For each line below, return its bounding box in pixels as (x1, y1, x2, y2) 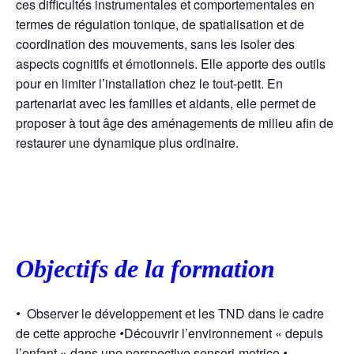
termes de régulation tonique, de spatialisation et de (16, 14, 304, 33)
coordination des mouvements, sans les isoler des (16, 34, 295, 53)
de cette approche (16, 323, 119, 342)
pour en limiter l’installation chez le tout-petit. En (16, 73, 283, 92)
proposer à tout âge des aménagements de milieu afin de (16, 113, 333, 132)
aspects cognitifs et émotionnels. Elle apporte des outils (16, 54, 326, 73)
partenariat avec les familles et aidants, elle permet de (16, 93, 316, 112)
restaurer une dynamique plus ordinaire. (16, 133, 239, 152)
